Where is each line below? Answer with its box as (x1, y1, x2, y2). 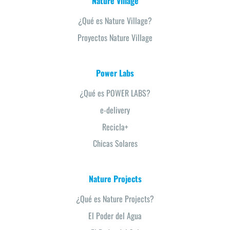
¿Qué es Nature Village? (78, 14, 152, 27)
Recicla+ (102, 120, 128, 133)
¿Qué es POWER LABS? (80, 86, 150, 99)
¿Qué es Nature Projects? (76, 193, 154, 205)
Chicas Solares (92, 137, 138, 150)
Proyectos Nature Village (78, 31, 152, 44)
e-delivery (100, 103, 130, 116)
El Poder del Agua (88, 209, 142, 222)
